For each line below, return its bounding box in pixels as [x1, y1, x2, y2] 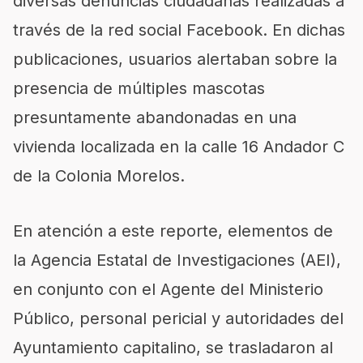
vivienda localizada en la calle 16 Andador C [13, 136, 344, 156]
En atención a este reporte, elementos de [13, 220, 333, 241]
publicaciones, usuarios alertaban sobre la [13, 49, 337, 69]
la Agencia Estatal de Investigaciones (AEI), [13, 250, 341, 270]
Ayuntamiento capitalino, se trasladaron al [13, 337, 333, 357]
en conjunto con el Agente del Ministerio [13, 279, 323, 299]
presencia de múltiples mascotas [13, 78, 265, 98]
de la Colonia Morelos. [13, 165, 185, 186]
